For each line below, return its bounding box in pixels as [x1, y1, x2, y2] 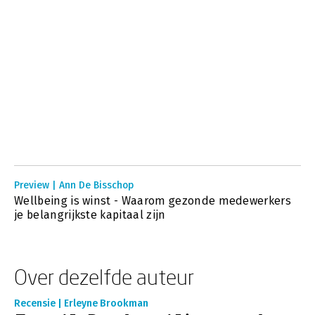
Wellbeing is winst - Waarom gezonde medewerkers [14, 194, 292, 207]
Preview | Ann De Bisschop [14, 179, 134, 191]
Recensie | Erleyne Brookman [14, 297, 148, 309]
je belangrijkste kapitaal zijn [14, 208, 166, 221]
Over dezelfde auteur [14, 264, 194, 289]
